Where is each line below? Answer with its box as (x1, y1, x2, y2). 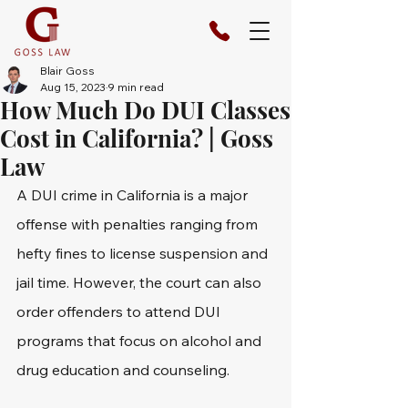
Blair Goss (40, 64, 95, 77)
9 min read (107, 80, 164, 94)
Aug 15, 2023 (40, 80, 106, 94)
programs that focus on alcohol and (16, 331, 265, 350)
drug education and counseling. (16, 361, 229, 379)
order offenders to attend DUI (16, 302, 224, 321)
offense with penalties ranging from (16, 215, 261, 233)
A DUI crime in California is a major (16, 186, 251, 204)
